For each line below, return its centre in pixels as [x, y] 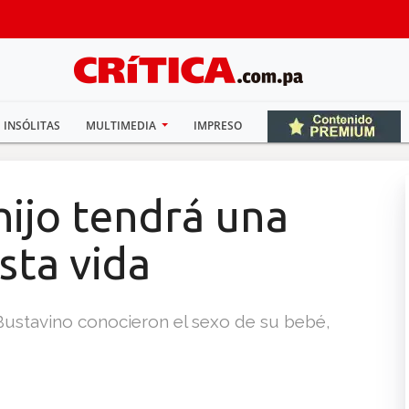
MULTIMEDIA [122, 126]
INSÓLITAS [31, 126]
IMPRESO [218, 126]
